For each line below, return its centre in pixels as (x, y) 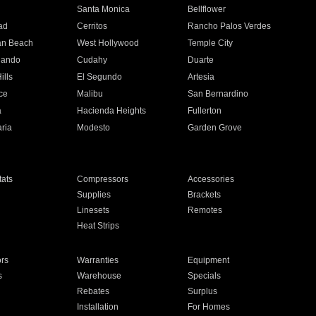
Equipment (209, 260)
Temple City (211, 43)
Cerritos (92, 26)
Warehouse (99, 276)
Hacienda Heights (111, 111)
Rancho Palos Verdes (230, 26)
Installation (97, 307)
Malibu (90, 94)
